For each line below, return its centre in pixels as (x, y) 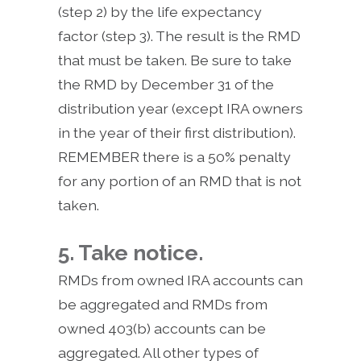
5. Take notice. (131, 253)
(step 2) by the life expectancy (160, 12)
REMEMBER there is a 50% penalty (174, 157)
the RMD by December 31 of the (166, 85)
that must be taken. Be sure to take (175, 60)
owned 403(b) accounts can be (162, 329)
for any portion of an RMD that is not (180, 181)
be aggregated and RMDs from (163, 305)
